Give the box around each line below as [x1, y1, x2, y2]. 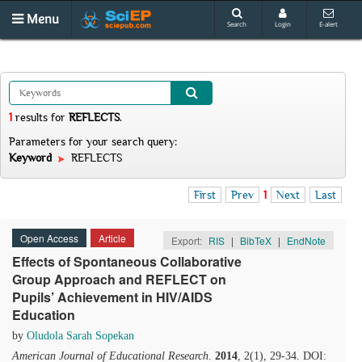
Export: [171, 234, 204, 247]
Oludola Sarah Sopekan [27, 330, 134, 342]
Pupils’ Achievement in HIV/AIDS [12, 288, 213, 306]
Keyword [9, 151, 55, 164]
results [12, 111, 51, 124]
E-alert [319, 19, 338, 28]
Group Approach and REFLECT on [12, 270, 226, 288]
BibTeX [240, 234, 271, 247]
